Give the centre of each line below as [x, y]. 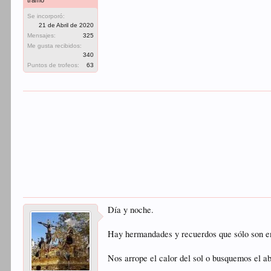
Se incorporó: [46, 16]
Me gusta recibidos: [55, 46]
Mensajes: [42, 35]
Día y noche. [131, 210]
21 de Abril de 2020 [67, 25]
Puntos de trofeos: [54, 65]
